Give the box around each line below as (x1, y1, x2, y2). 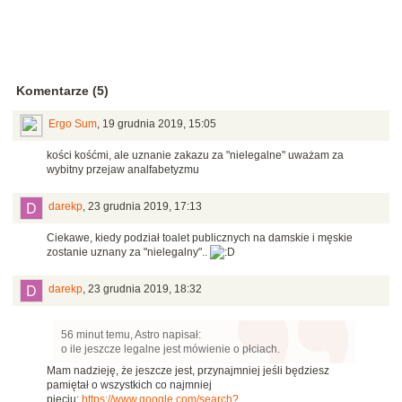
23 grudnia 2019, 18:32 (88, 283, 202, 296)
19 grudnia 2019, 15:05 (102, 118, 216, 131)
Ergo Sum (48, 118, 97, 131)
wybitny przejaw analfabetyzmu (47, 163, 199, 177)
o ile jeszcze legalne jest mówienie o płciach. (61, 343, 280, 356)
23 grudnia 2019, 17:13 (88, 200, 202, 214)
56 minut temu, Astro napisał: (61, 328, 201, 342)
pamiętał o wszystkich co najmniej (47, 379, 212, 392)
